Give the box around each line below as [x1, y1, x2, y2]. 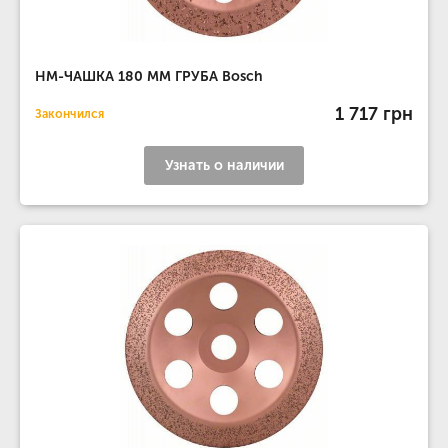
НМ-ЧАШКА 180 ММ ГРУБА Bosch [35, 68, 263, 85]
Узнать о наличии [164, 157, 284, 174]
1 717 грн [335, 102, 413, 125]
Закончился [35, 107, 104, 121]
